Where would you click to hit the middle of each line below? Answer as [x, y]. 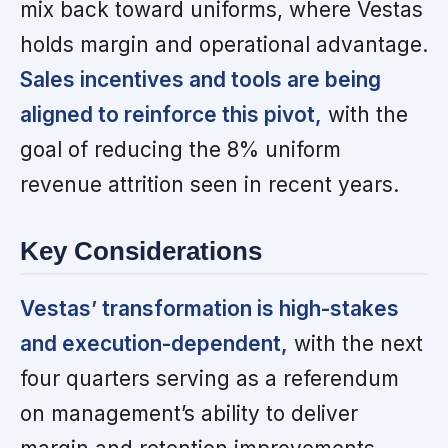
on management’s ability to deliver [189, 413]
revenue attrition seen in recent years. [209, 185]
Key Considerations [141, 251]
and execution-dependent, [154, 343]
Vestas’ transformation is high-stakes [209, 308]
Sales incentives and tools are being [200, 80]
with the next [355, 343]
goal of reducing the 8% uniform [180, 150]
